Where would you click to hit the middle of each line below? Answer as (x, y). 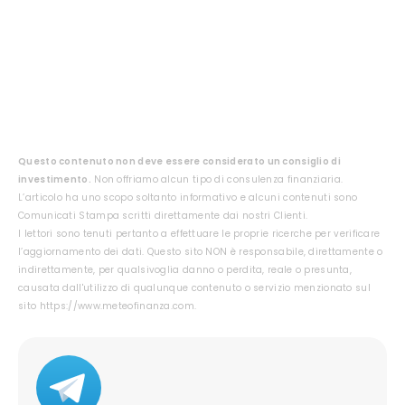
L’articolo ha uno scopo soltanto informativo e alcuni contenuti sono (188, 197)
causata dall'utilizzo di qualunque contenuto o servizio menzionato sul (194, 287)
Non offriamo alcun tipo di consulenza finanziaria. (217, 179)
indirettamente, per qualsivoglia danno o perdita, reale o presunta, (185, 269)
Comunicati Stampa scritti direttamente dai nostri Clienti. (163, 215)
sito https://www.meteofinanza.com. (108, 306)
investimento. (55, 179)
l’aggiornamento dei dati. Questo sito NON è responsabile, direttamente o (201, 251)
